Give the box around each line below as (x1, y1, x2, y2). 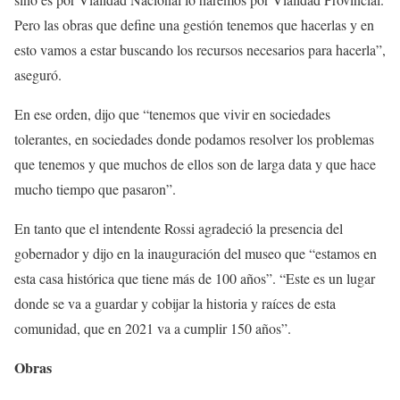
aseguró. (14, 65, 62, 84)
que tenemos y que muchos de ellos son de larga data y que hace (14, 154, 376, 173)
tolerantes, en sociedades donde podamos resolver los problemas (14, 129, 374, 148)
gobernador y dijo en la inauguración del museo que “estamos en (14, 244, 377, 262)
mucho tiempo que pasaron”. (14, 179, 176, 198)
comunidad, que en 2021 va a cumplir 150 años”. (14, 319, 291, 337)
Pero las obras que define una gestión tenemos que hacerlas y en (14, 15, 374, 34)
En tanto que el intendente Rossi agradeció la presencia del (14, 219, 343, 237)
